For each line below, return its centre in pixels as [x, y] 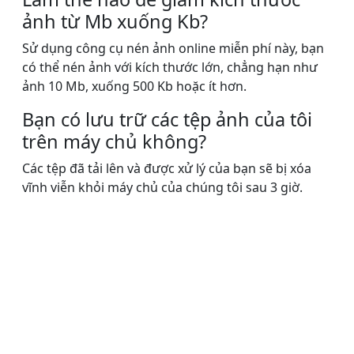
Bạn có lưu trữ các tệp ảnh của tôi [167, 120]
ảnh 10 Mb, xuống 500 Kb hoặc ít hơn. [134, 87]
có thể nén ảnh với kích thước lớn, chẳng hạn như [170, 68]
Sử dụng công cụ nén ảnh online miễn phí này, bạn [173, 49]
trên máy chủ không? [114, 142]
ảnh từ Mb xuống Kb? [115, 22]
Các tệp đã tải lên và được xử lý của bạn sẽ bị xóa [167, 169]
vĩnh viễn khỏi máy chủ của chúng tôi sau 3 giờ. [162, 188]
